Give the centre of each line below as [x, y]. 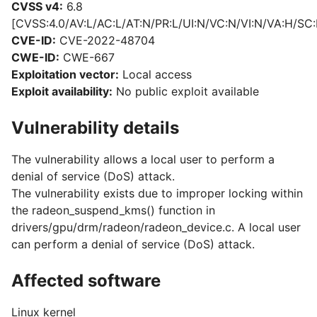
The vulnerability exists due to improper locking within [157, 193]
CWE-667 [87, 57]
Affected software [86, 281]
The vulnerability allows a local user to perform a [143, 159]
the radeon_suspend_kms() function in [113, 210]
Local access [155, 74]
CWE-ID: [35, 57]
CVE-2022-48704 [105, 40]
